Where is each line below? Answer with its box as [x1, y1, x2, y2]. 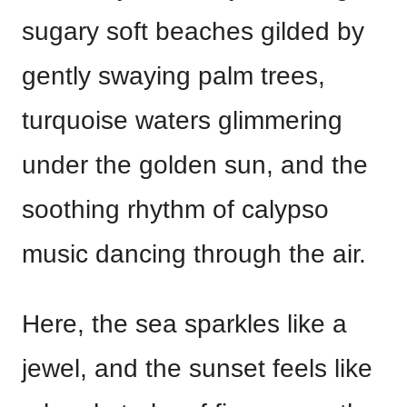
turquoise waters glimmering [22, 106, 342, 134]
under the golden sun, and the [22, 151, 368, 179]
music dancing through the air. [22, 240, 366, 268]
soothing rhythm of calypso [22, 195, 329, 223]
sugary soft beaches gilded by [22, 17, 364, 45]
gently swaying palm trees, [22, 62, 325, 90]
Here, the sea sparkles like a [22, 310, 347, 338]
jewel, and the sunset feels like [22, 354, 372, 382]
